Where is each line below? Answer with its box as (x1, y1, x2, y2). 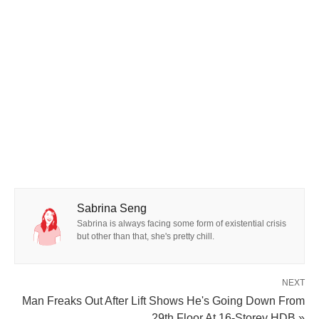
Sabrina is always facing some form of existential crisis (77, 219, 286, 229)
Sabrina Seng (77, 202, 147, 215)
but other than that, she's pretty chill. (77, 231, 214, 242)
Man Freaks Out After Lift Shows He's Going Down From (22, 295, 305, 308)
